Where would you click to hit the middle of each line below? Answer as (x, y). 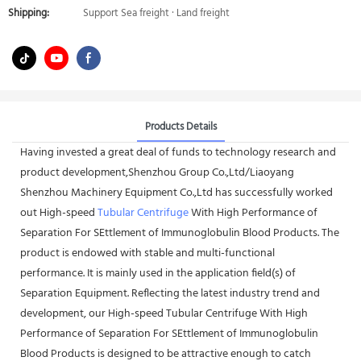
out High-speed (59, 213)
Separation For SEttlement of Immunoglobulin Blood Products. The (180, 233)
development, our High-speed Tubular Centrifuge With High (164, 313)
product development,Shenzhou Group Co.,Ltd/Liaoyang (157, 172)
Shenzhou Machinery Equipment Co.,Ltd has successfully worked (176, 193)
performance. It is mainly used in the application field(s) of (158, 273)
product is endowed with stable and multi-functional (147, 253)
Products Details (180, 127)
